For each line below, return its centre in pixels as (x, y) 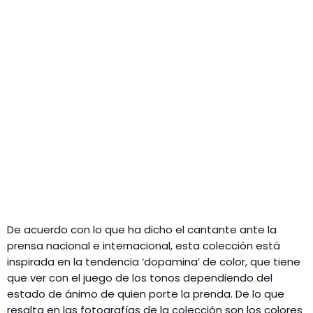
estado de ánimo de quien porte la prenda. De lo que (146, 293)
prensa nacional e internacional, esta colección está (144, 245)
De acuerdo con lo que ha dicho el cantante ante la (142, 229)
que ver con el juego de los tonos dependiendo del (140, 277)
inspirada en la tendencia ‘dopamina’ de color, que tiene (154, 261)
